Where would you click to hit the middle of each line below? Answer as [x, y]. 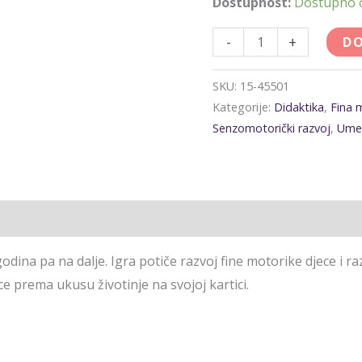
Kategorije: [244, 107]
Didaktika [299, 107]
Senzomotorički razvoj [272, 128]
